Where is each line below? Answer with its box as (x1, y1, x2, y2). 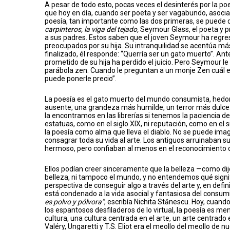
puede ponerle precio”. (45, 74, 117, 83)
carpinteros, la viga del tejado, (45, 25, 139, 34)
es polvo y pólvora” (45, 198, 104, 206)
